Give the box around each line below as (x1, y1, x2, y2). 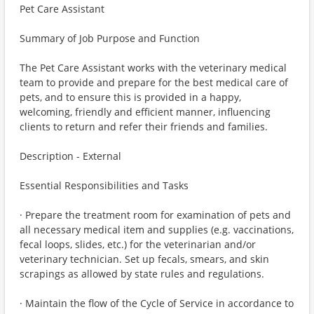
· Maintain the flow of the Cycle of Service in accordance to (20, 296, 294, 310)
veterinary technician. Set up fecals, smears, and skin (20, 252, 269, 266)
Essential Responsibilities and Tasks (20, 179, 189, 192)
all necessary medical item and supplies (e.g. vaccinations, (20, 223, 294, 236)
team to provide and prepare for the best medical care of (20, 76, 288, 89)
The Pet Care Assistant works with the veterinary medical (20, 61, 287, 74)
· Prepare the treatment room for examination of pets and (20, 208, 291, 221)
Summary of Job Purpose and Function (20, 32, 200, 45)
